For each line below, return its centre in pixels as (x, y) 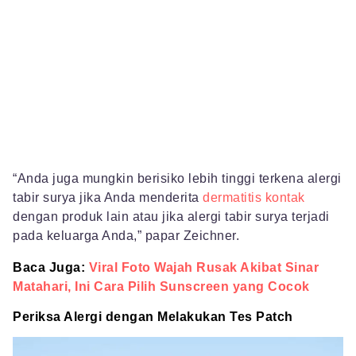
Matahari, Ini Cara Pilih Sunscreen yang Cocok (161, 286)
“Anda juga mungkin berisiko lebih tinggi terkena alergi (177, 178)
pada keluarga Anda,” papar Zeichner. (126, 235)
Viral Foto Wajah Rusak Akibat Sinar (203, 267)
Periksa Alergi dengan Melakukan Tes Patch (153, 316)
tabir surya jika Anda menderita (108, 197)
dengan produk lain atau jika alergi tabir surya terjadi (171, 216)
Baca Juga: (49, 267)
